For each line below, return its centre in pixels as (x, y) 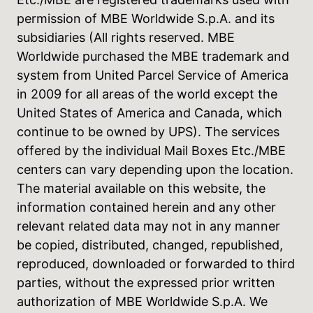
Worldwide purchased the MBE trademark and (153, 57)
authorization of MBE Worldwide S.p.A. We (142, 302)
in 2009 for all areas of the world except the (147, 94)
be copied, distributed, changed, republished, (150, 245)
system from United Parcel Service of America (153, 75)
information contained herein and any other (146, 208)
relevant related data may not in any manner (148, 226)
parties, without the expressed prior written (146, 283)
